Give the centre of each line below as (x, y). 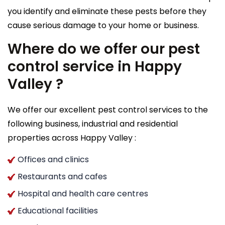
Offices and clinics (53, 159)
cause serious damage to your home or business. (103, 25)
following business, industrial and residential (93, 124)
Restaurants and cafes (62, 176)
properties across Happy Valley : (72, 138)
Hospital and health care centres (83, 193)
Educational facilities (58, 210)
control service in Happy (95, 66)
